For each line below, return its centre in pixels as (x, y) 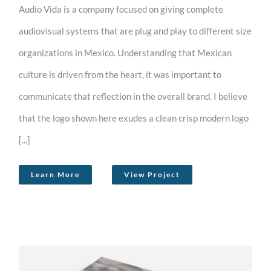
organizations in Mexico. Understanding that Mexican (126, 52)
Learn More (56, 174)
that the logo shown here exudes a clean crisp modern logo (134, 118)
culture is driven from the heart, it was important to (120, 74)
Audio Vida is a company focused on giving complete (121, 9)
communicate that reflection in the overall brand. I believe (133, 96)
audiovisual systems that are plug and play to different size (135, 31)
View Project (152, 174)
